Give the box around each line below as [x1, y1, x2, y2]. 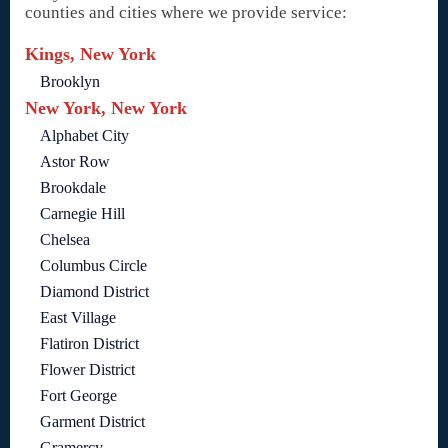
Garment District [40, 413, 145, 431]
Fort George [40, 387, 117, 405]
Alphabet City [40, 127, 129, 145]
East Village [40, 309, 116, 327]
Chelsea [40, 231, 90, 249]
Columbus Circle [40, 257, 147, 275]
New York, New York [25, 98, 187, 119]
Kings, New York [25, 44, 156, 65]
